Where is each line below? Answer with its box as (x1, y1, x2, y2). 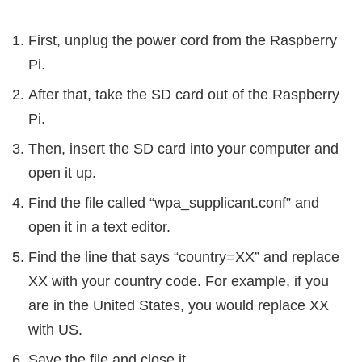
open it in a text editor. (28, 218, 170, 235)
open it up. (28, 164, 96, 181)
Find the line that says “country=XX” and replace (28, 248, 339, 265)
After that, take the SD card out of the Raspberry (28, 86, 339, 103)
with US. (28, 321, 82, 338)
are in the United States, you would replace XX (28, 297, 329, 314)
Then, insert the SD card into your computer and (28, 140, 339, 157)
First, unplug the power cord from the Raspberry (28, 32, 337, 48)
